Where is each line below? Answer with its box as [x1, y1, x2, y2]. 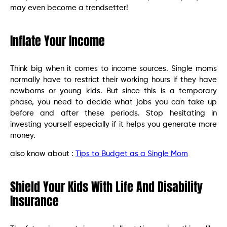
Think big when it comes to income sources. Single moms [10, 64, 217, 72]
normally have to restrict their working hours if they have [10, 75, 217, 84]
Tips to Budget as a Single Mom [75, 150, 188, 158]
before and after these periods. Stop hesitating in [10, 109, 217, 117]
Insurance [10, 192, 59, 211]
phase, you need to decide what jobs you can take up [10, 98, 217, 106]
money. [10, 131, 35, 139]
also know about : [10, 150, 75, 158]
